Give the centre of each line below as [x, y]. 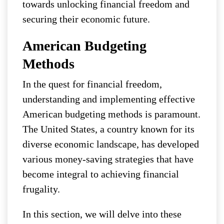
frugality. [41, 189]
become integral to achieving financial [101, 174]
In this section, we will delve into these [102, 214]
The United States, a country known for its [108, 129]
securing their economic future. [86, 19]
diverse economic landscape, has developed [111, 144]
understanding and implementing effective [109, 99]
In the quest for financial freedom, [92, 84]
